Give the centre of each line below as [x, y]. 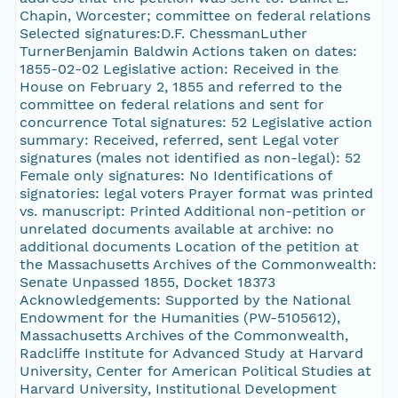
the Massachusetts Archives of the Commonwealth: [198, 265]
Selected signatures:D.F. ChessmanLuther [163, 34]
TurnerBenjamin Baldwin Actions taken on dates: [188, 52]
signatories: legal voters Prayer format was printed [196, 194]
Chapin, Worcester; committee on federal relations [195, 16]
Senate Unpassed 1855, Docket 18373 [147, 283]
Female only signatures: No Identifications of [175, 176]
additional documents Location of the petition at [189, 247]
